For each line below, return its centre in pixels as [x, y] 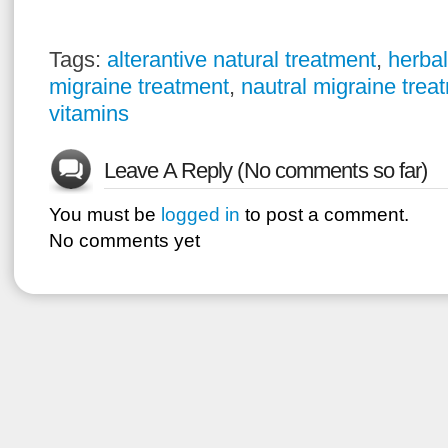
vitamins [89, 113]
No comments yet [124, 240]
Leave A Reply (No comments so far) [266, 170]
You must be [105, 214]
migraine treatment [139, 86]
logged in [200, 214]
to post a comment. [324, 214]
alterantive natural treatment [241, 59]
